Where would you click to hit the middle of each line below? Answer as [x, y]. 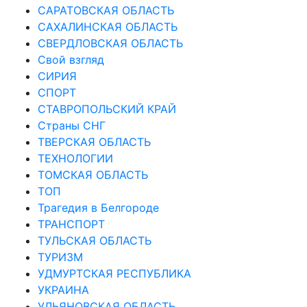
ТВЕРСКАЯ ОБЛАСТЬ [94, 142]
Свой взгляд [71, 59]
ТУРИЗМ [60, 257]
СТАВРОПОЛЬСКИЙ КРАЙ [107, 109]
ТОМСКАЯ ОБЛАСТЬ [93, 174]
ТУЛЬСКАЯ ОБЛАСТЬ [95, 240]
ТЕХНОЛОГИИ [75, 158]
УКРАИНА [63, 290]
